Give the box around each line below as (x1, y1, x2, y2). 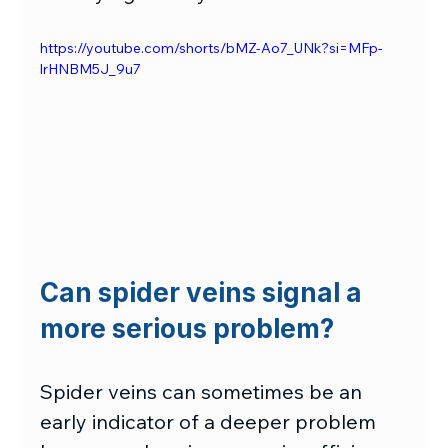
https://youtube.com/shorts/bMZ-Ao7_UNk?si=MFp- (40, 39, 384, 58)
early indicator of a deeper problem (40, 408, 382, 434)
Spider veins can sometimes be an (40, 378, 368, 404)
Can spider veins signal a (40, 276, 369, 308)
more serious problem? (40, 312, 335, 344)
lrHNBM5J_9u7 (40, 60, 142, 79)
